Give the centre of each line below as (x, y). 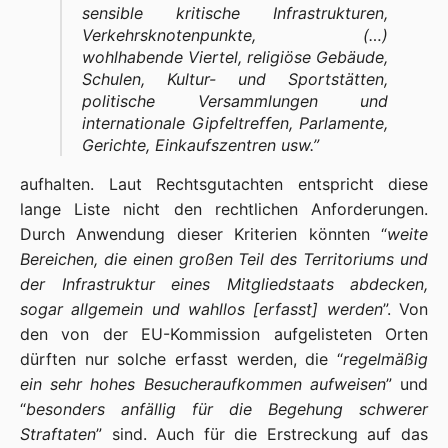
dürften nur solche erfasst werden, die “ (181, 359)
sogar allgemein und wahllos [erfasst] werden (201, 309)
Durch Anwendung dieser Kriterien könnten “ (203, 234)
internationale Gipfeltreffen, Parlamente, (235, 123)
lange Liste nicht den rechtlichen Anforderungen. (224, 209)
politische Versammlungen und (235, 101)
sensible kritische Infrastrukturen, (235, 13)
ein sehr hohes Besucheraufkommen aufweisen (203, 384)
